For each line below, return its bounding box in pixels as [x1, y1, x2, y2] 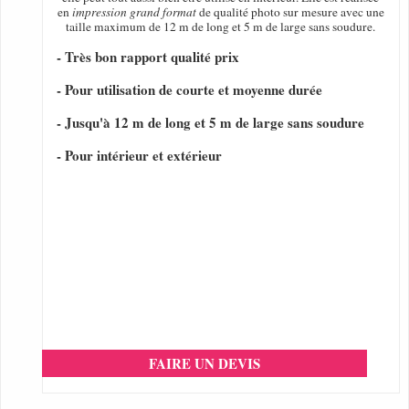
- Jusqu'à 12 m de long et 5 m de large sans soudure [57, 112, 364, 133]
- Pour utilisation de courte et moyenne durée [57, 79, 322, 100]
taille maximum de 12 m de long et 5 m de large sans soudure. [66, 18, 376, 36]
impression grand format [71, 4, 196, 21]
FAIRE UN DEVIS [149, 353, 260, 374]
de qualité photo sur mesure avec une [195, 4, 384, 21]
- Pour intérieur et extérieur [57, 145, 222, 166]
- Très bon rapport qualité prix [57, 47, 239, 68]
